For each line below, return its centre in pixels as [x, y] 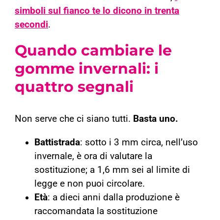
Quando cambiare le [93, 51]
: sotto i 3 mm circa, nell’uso [139, 143]
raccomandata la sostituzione [96, 211]
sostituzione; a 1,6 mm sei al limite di [112, 170]
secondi [31, 25]
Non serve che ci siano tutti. [74, 119]
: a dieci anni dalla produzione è [114, 198]
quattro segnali [74, 87]
